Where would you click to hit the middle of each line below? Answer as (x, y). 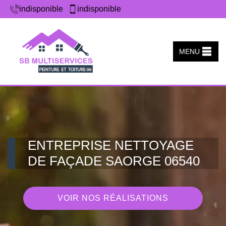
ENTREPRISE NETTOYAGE (111, 145)
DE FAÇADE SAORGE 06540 (114, 161)
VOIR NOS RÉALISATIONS (113, 198)
